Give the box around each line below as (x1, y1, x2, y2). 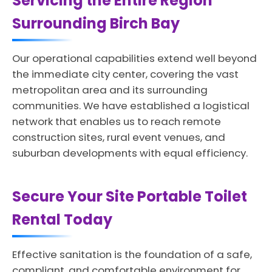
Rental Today (12, 209, 112, 229)
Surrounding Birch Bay (12, 13, 180, 33)
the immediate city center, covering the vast (12, 67, 239, 81)
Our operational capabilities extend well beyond (12, 51, 257, 66)
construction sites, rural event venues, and (12, 130, 225, 144)
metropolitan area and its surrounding (12, 83, 208, 97)
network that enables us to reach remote (12, 114, 221, 129)
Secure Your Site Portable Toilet (12, 186, 247, 206)
